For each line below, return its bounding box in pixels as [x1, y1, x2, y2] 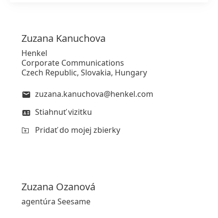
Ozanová [56, 180, 95, 193]
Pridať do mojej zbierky [35, 124, 120, 135]
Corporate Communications [21, 57, 124, 68]
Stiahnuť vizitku [35, 106, 92, 117]
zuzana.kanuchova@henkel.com [35, 88, 153, 99]
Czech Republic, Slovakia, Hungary [21, 67, 147, 78]
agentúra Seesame [21, 196, 91, 207]
